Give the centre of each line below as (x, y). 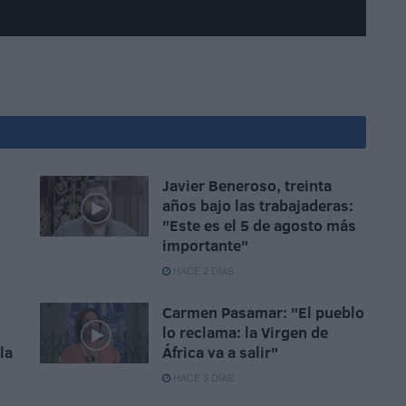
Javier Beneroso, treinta (247, 186)
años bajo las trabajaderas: (258, 206)
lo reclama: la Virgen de (245, 333)
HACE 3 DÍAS (202, 377)
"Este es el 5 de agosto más (259, 226)
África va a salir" (220, 353)
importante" (205, 246)
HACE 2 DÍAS (202, 271)
